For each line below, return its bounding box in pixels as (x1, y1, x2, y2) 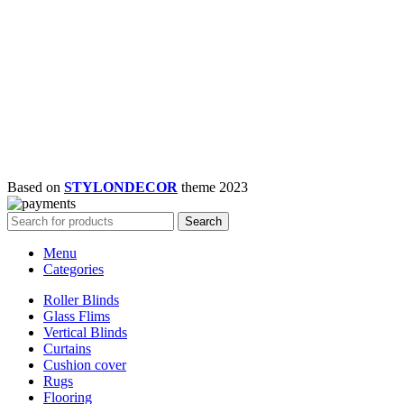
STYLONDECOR (64, 179, 178, 195)
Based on (7, 179, 64, 195)
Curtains (43, 340, 91, 356)
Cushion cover (43, 356, 126, 372)
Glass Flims (43, 308, 110, 324)
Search (185, 214, 222, 228)
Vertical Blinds (43, 324, 127, 340)
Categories (43, 261, 104, 277)
